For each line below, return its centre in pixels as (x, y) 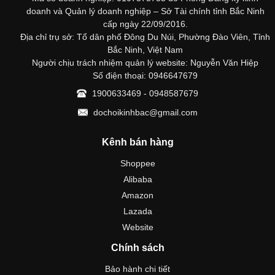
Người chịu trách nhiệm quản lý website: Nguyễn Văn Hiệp (145, 63)
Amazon (137, 196)
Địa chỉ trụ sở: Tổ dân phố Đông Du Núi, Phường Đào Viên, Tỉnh (145, 37)
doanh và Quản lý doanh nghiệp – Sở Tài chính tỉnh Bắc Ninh (145, 11)
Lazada (137, 211)
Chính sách (137, 248)
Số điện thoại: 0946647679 (145, 76)
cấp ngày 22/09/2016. (145, 24)
